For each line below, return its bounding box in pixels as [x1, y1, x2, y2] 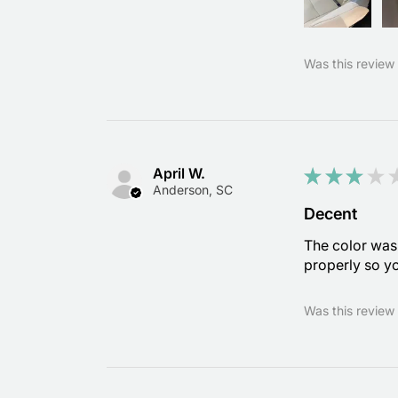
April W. [153, 164, 205, 183]
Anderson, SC [153, 182, 233, 198]
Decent [304, 204, 358, 224]
